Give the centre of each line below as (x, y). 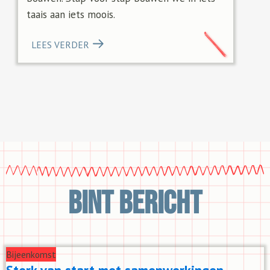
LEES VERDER (60, 45)
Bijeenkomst (31, 254)
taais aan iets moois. (71, 15)
